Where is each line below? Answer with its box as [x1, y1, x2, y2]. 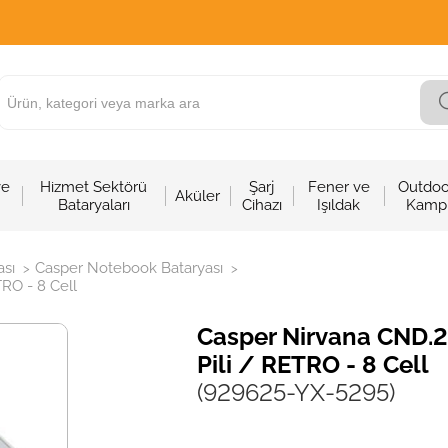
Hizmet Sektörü [40, 177, 148, 196]
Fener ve [307, 177, 370, 196]
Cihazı [241, 195, 282, 214]
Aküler [175, 186, 221, 205]
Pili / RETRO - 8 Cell [197, 350, 430, 379]
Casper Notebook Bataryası [35, 259, 223, 277]
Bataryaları [57, 195, 130, 214]
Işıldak [317, 195, 361, 214]
